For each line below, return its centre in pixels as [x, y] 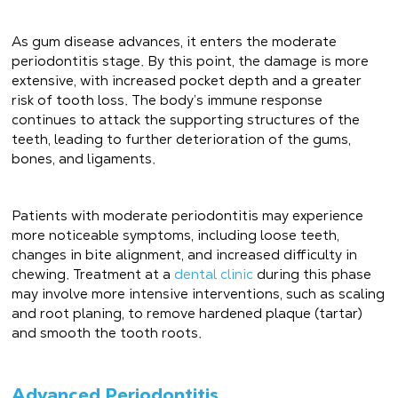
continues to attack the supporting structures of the [186, 120]
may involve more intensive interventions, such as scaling [199, 294]
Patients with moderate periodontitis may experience [188, 216]
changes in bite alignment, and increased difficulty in [185, 255]
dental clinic [214, 275]
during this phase [313, 275]
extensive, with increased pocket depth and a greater [187, 81]
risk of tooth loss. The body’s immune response [167, 100]
